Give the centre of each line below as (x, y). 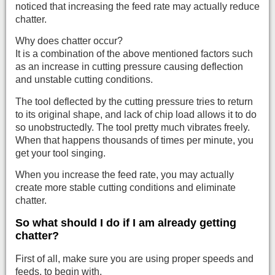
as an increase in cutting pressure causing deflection (129, 67)
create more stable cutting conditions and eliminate (126, 188)
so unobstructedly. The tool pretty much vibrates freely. (133, 127)
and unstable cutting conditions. (84, 80)
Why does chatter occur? (69, 41)
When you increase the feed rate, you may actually (125, 175)
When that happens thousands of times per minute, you (134, 140)
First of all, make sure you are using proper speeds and (134, 258)
